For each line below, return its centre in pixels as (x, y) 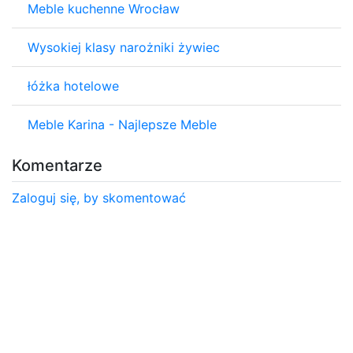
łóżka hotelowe (73, 85)
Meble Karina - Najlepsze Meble (122, 124)
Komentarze (57, 165)
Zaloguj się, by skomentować (99, 197)
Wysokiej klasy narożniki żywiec (124, 47)
